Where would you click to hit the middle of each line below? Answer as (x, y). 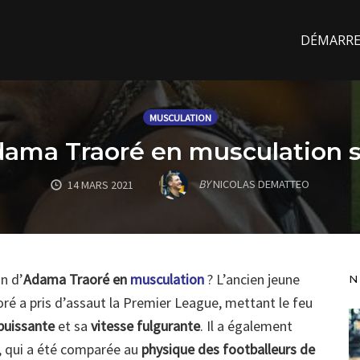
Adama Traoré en (77, 280)
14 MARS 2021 (101, 184)
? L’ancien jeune (252, 280)
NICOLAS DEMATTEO (261, 184)
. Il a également (246, 326)
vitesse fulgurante (145, 326)
